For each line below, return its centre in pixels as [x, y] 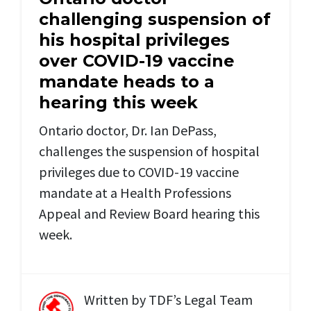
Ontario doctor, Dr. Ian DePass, [128, 131]
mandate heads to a [127, 82]
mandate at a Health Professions [135, 193]
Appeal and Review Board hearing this [149, 214]
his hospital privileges [134, 40]
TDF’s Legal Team [201, 300]
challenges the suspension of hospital [149, 151]
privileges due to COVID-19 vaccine [139, 172]
